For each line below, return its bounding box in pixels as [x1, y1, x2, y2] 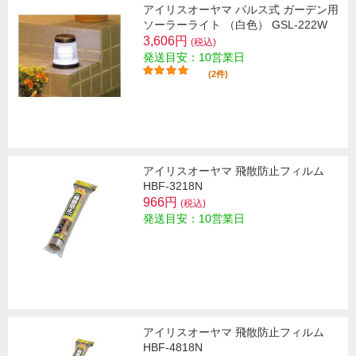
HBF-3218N [143, 180, 203, 193]
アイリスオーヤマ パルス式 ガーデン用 [143, 3, 339, 17]
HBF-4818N [143, 341, 203, 354]
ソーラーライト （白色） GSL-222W [143, 18, 327, 32]
